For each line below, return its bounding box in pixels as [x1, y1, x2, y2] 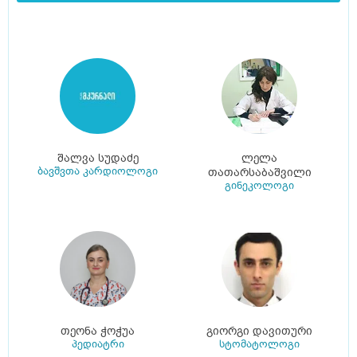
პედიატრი [71, 337, 124, 351]
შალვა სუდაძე [57, 151, 139, 167]
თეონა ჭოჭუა [61, 324, 135, 339]
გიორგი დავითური [206, 324, 312, 339]
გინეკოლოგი [225, 178, 294, 193]
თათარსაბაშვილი [207, 165, 312, 181]
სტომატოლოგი [219, 337, 300, 351]
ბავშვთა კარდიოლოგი [37, 164, 158, 178]
